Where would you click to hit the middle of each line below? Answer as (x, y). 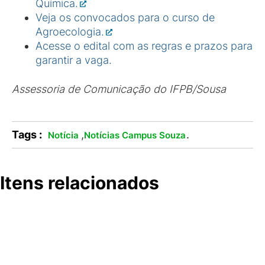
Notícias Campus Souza (135, 135)
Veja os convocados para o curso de (125, 17)
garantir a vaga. (75, 60)
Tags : (27, 135)
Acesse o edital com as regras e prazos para (144, 46)
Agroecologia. (70, 32)
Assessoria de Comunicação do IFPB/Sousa (119, 89)
